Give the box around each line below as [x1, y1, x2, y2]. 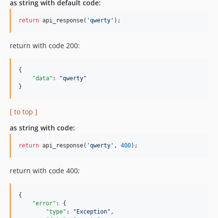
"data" [32, 75, 53, 82]
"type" [46, 208, 66, 216]
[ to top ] [10, 107, 37, 117]
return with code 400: [10, 166, 80, 176]
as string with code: [10, 123, 75, 133]
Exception [76, 208, 107, 216]
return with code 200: [10, 41, 80, 51]
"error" [32, 200, 56, 207]
